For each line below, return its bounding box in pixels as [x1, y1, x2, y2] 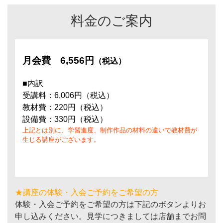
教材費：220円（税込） [22, 103, 108, 111]
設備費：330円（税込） [22, 114, 108, 123]
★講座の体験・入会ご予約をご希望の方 [15, 188, 158, 197]
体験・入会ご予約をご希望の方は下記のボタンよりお [15, 200, 206, 209]
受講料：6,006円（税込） [22, 91, 114, 100]
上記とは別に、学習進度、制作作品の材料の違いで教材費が [22, 126, 197, 134]
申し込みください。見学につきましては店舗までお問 [15, 212, 206, 221]
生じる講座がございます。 [22, 135, 100, 143]
